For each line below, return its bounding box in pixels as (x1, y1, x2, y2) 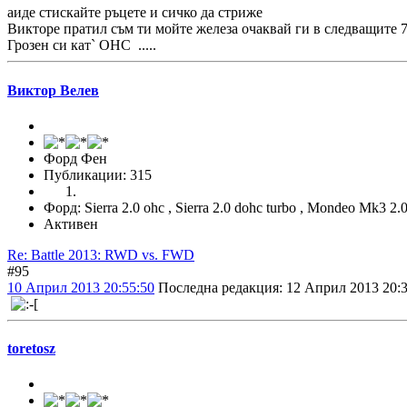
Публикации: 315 (44, 166, 152, 183)
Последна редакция (158, 279, 279, 295)
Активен (44, 215, 98, 232)
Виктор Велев (7, 82, 99, 98)
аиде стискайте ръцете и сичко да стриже (7, 5, 263, 21)
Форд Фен (44, 150, 107, 166)
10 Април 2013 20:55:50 (7, 279, 154, 295)
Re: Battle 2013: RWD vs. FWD (7, 246, 194, 263)
